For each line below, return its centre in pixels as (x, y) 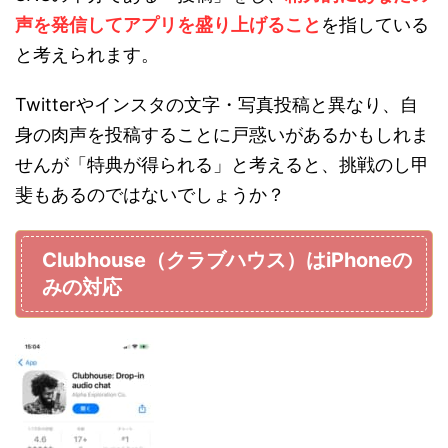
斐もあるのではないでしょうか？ (150, 194)
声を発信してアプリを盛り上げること (168, 24)
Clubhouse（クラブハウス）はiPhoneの (227, 259)
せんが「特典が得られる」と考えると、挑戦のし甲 (222, 164)
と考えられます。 (87, 54)
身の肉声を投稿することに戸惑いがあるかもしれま (222, 134)
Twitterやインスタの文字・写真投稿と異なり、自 (216, 104)
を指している (375, 24)
